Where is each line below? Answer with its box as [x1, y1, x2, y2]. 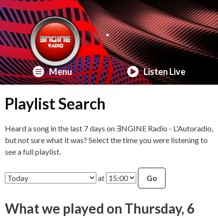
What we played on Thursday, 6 [5, 200, 195, 217]
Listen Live [144, 66, 186, 77]
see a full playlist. [5, 147, 61, 156]
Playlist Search [5, 94, 106, 113]
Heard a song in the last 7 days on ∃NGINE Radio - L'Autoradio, [5, 124, 213, 133]
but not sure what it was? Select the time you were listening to [5, 135, 208, 145]
